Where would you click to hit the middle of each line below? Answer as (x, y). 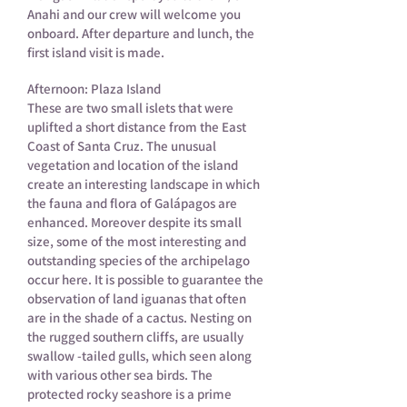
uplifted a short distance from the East (137, 127)
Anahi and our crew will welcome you (134, 14)
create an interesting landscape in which (144, 184)
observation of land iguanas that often (137, 298)
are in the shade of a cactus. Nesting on (139, 318)
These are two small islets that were (130, 108)
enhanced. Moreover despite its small (134, 222)
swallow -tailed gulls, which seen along (139, 356)
